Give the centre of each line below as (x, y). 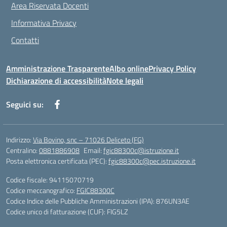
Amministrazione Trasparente (58, 68)
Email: (93, 150)
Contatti (25, 40)
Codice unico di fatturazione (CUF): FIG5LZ (67, 212)
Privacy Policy (172, 68)
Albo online (129, 68)
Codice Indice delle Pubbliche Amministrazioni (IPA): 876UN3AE (98, 201)
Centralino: (23, 150)
